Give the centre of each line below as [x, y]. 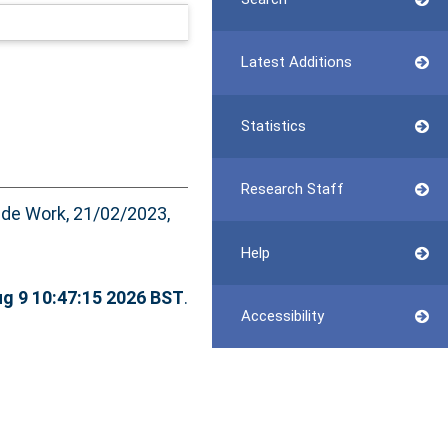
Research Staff [292, 189]
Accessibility [282, 315]
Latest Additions [296, 62]
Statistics [273, 125]
